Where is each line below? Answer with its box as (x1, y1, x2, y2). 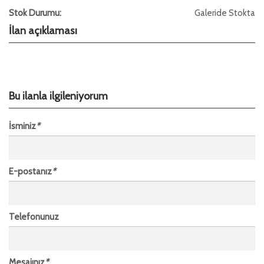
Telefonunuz (9, 212, 59, 222)
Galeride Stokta (194, 8, 255, 18)
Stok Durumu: (9, 8, 61, 18)
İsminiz (9, 121, 36, 131)
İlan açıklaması (9, 24, 77, 37)
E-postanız (9, 166, 52, 177)
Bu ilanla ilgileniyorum (9, 90, 108, 103)
